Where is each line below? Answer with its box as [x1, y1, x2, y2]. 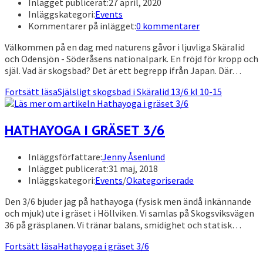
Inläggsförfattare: [28, 150, 102, 163]
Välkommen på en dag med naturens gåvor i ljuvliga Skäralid [5, 41, 245, 53]
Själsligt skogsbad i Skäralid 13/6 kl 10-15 [58, 85, 222, 97]
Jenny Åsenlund [102, 150, 165, 163]
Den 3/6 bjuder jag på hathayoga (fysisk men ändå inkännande [5, 195, 251, 207]
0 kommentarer [136, 19, 200, 32]
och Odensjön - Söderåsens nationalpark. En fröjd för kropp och [5, 52, 258, 65]
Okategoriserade [126, 174, 194, 186]
